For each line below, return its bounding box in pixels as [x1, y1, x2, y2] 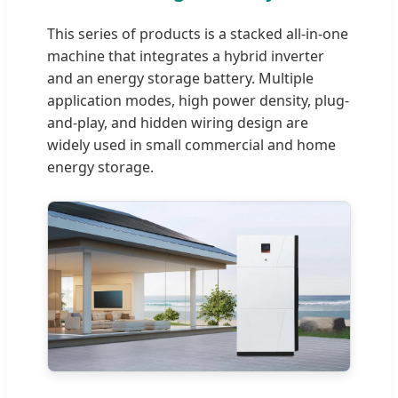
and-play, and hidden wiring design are [47, 112, 308, 132]
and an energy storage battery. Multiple [47, 68, 314, 88]
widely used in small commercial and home [47, 134, 336, 155]
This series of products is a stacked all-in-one [47, 23, 348, 44]
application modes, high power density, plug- [47, 90, 349, 110]
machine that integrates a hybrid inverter [47, 45, 324, 66]
